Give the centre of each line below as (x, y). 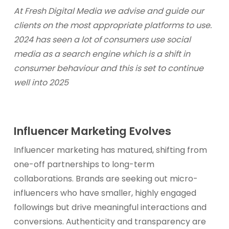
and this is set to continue (152, 68)
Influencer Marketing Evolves (92, 131)
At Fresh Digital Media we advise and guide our (109, 11)
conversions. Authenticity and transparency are (110, 222)
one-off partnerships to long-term (84, 164)
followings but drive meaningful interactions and (110, 207)
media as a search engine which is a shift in (102, 54)
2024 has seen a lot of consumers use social (102, 40)
